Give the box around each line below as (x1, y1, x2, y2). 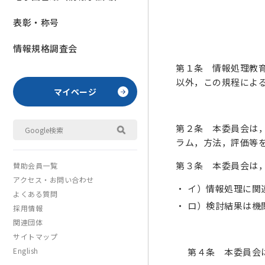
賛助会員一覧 (13, 160, 57, 171)
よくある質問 (13, 189, 57, 199)
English (13, 245, 38, 256)
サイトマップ (13, 231, 57, 242)
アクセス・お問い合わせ (13, 174, 94, 185)
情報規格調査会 (13, 42, 77, 55)
